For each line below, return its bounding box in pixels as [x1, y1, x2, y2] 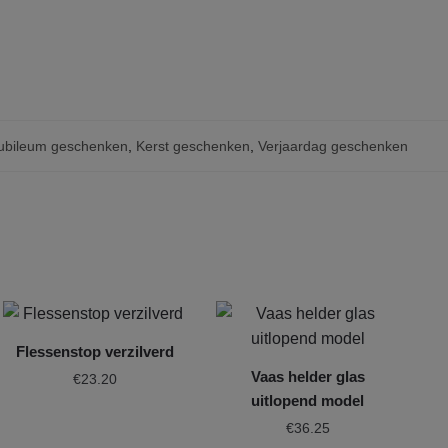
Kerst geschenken [136, 137, 250, 154]
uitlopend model [251, 391, 365, 409]
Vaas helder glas [250, 367, 365, 385]
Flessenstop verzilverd [15, 342, 174, 360]
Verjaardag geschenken [258, 137, 408, 154]
